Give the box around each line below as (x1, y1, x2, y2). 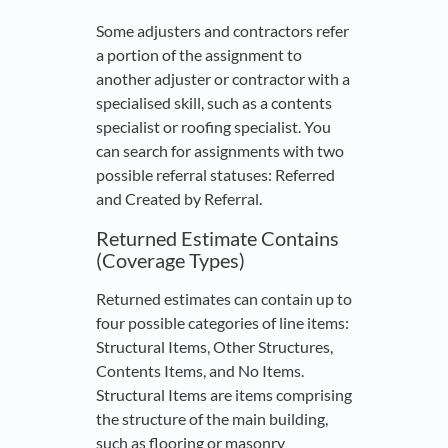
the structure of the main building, (96, 409, 328, 429)
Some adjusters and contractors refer (96, 21, 349, 41)
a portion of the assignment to (96, 45, 302, 65)
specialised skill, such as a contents (96, 93, 332, 113)
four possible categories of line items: (96, 313, 349, 333)
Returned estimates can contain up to (96, 289, 352, 309)
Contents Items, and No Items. (96, 361, 304, 381)
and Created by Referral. (96, 189, 262, 209)
